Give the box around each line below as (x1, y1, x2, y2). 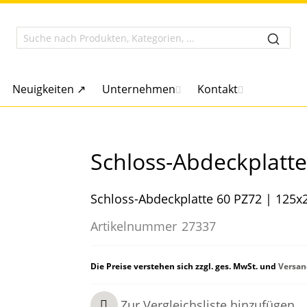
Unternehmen (101, 82, 175, 97)
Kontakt (197, 82, 238, 97)
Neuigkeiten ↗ (12, 82, 86, 97)
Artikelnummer (90, 218, 177, 234)
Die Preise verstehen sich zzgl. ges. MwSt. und (90, 260, 278, 272)
